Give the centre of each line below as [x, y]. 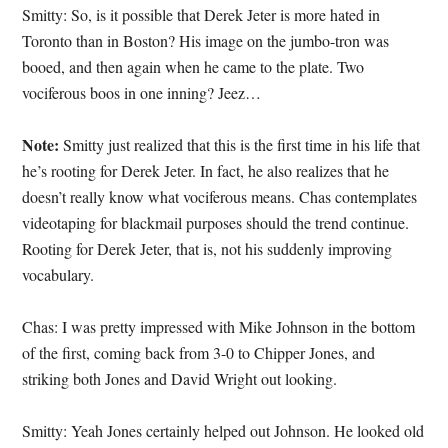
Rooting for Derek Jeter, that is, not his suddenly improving [207, 248]
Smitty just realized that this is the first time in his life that [240, 144]
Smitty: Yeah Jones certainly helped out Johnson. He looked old [223, 430]
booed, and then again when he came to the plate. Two [193, 66]
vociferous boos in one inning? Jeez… [142, 92]
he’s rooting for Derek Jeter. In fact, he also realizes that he [206, 170]
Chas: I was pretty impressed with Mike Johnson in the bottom [219, 326]
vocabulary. [58, 274]
